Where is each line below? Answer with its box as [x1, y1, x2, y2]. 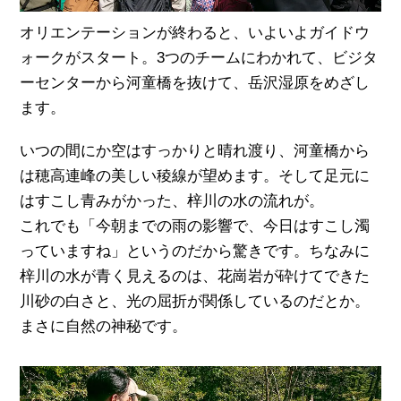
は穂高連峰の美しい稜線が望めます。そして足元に [20, 166, 371, 184]
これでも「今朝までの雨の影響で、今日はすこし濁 [20, 217, 371, 235]
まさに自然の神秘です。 [20, 317, 188, 335]
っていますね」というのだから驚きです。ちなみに [20, 242, 371, 260]
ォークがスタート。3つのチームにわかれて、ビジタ [20, 48, 379, 66]
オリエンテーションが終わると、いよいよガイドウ [20, 23, 371, 41]
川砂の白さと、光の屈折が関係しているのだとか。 [20, 292, 371, 310]
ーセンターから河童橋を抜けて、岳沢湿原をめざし [20, 73, 371, 91]
